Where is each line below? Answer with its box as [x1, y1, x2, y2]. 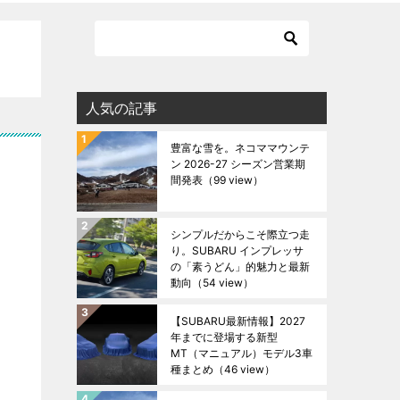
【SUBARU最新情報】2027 [171, 314, 305, 328]
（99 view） [203, 173, 263, 187]
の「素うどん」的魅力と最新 [171, 260, 310, 273]
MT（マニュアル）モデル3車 [171, 346, 312, 360]
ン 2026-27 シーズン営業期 [171, 157, 305, 171]
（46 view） [213, 362, 275, 376]
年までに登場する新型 [171, 330, 278, 344]
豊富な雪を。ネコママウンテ [171, 141, 310, 154]
